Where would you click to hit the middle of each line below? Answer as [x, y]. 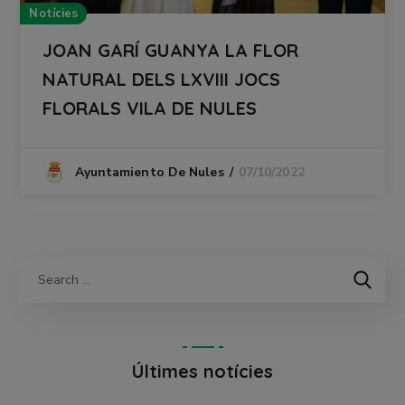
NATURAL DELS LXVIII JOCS [162, 79]
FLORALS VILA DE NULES [150, 108]
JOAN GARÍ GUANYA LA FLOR [171, 50]
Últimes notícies [202, 372]
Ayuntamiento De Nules [149, 173]
